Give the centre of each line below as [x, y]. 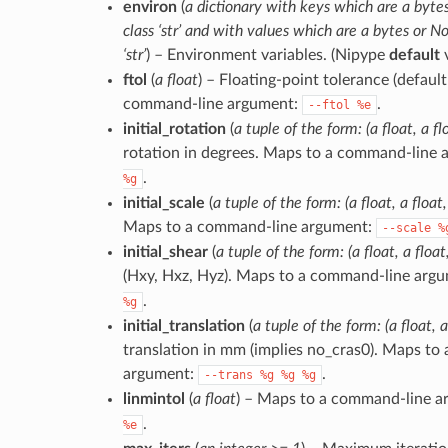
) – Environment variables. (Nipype [267, 54]
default [414, 54]
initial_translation [183, 325]
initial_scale [163, 202]
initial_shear [165, 251]
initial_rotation [174, 128]
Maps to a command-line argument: [249, 226]
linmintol [153, 398]
